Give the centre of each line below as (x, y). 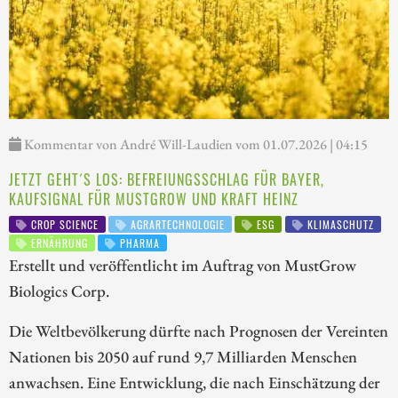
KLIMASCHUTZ (338, 225)
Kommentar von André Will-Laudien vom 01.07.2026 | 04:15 (195, 145)
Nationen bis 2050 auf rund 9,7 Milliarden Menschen (183, 357)
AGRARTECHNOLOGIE (176, 225)
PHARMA (139, 243)
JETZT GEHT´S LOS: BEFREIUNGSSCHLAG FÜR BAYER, (167, 180)
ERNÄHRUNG (58, 243)
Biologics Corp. (59, 291)
